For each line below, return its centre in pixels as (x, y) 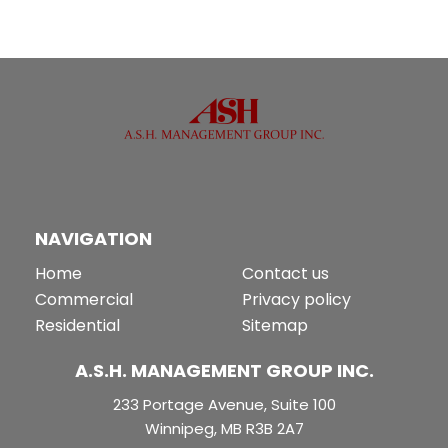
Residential (77, 325)
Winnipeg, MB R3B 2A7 (224, 428)
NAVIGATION (93, 238)
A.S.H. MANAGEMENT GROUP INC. (224, 370)
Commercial (84, 299)
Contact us (285, 273)
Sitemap (275, 325)
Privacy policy (296, 299)
